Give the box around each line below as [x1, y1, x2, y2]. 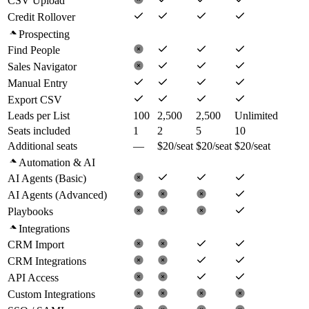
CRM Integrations [8, 255, 86, 267]
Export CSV [8, 93, 62, 106]
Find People [8, 43, 60, 56]
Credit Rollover [8, 10, 75, 23]
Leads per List [8, 109, 70, 121]
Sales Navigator [8, 60, 77, 72]
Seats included [8, 124, 70, 137]
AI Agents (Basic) [8, 172, 86, 184]
